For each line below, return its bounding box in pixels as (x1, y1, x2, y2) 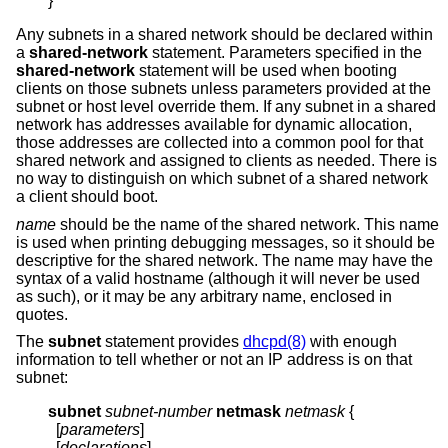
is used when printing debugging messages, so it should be (16, 233, 435, 251)
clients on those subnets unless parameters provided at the (16, 80, 431, 98)
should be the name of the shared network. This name (56, 215, 439, 233)
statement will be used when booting (135, 62, 397, 80)
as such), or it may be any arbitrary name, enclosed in (16, 287, 392, 305)
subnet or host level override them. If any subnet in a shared (16, 98, 436, 116)
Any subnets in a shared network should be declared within (16, 26, 433, 44)
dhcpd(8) (243, 333, 306, 351)
